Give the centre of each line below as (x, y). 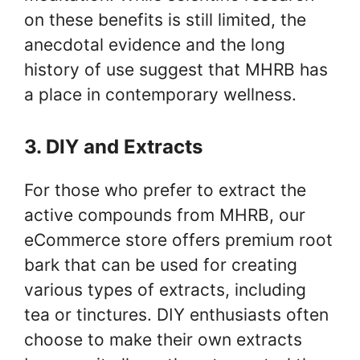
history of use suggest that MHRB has (176, 70)
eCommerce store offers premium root (178, 239)
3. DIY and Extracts (113, 146)
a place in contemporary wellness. (160, 94)
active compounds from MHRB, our (165, 215)
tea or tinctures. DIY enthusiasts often (176, 314)
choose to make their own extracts (163, 339)
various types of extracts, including (165, 289)
